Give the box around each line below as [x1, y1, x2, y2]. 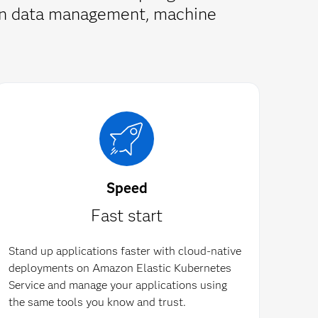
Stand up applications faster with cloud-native [8, 244, 241, 258]
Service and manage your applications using [8, 278, 227, 292]
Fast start [91, 205, 163, 226]
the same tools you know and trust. [8, 295, 186, 309]
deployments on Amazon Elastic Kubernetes [8, 261, 231, 275]
